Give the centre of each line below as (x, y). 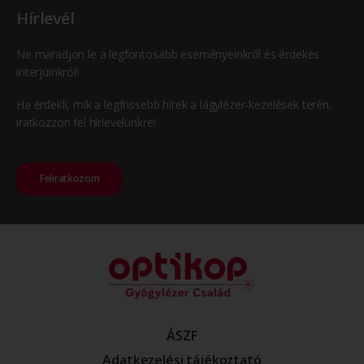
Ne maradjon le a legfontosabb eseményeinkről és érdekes (168, 54)
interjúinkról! (48, 71)
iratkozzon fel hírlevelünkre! (86, 122)
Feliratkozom (69, 179)
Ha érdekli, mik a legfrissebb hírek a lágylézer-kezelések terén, (174, 104)
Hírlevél (45, 18)
